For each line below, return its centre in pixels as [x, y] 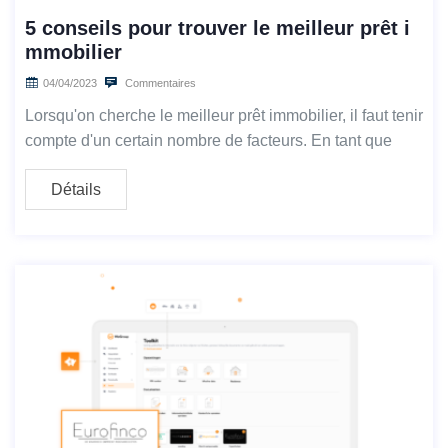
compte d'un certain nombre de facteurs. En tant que [208, 141]
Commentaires [159, 83]
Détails [76, 190]
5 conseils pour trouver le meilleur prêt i [217, 28]
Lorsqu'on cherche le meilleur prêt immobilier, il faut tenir [224, 116]
